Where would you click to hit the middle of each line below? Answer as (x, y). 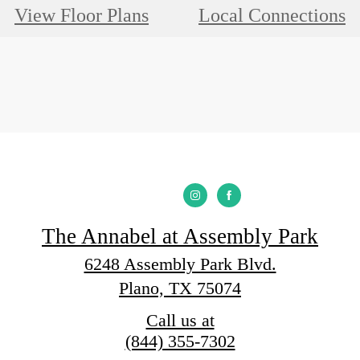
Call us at (180, 320)
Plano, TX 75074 (180, 288)
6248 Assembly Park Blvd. (180, 264)
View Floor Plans (82, 15)
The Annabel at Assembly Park (180, 236)
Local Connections (272, 15)
